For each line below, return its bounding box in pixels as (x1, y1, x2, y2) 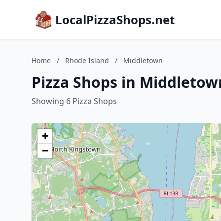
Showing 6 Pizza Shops (32, 96, 117, 107)
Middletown (123, 56, 163, 65)
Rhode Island (65, 56, 109, 65)
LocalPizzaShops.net (55, 11, 175, 28)
